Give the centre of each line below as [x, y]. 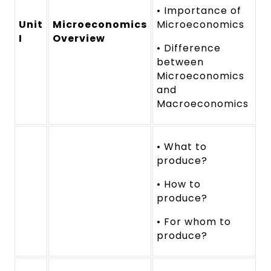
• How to [179, 184]
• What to [182, 146]
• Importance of [199, 10]
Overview [79, 38]
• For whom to [194, 221]
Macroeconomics [203, 103]
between [181, 62]
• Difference [189, 48]
